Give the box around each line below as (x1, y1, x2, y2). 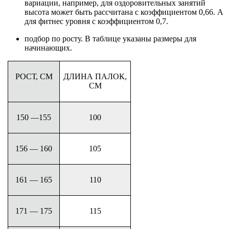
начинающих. (25, 43, 72, 53)
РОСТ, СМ (15, 72, 53, 81)
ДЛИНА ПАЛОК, (63, 72, 127, 81)
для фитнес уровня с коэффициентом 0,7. (25, 17, 168, 26)
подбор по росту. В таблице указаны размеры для (25, 34, 196, 43)
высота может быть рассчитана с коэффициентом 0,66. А (25, 8, 223, 17)
